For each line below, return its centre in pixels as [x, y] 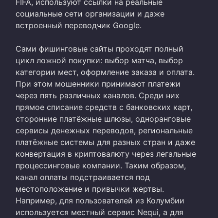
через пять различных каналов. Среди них [98, 95]
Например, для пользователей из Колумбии [100, 200]
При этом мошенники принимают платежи [98, 83]
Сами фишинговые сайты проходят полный [100, 48]
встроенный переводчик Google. [79, 25]
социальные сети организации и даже [90, 13]
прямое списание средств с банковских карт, [104, 107]
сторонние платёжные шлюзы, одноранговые [103, 118]
